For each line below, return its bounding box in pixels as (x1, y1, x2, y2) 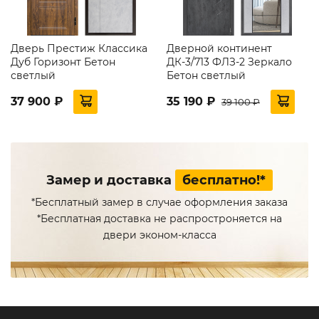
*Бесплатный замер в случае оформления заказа (31, 195, 288, 209)
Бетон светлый (167, 68, 246, 82)
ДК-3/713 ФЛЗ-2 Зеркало (167, 55, 292, 68)
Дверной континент (167, 41, 272, 55)
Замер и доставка (46, 172, 175, 188)
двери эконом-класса (103, 228, 216, 241)
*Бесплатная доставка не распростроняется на (37, 211, 282, 225)
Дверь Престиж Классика (11, 41, 147, 55)
